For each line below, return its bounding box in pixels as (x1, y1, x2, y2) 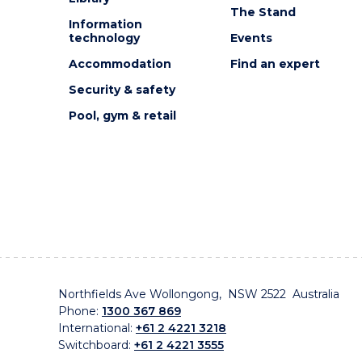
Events (229, 31, 272, 45)
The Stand (229, 5, 296, 19)
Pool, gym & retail (68, 108, 176, 123)
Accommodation (68, 57, 171, 71)
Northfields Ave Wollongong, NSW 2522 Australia (58, 287, 343, 301)
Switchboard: (58, 338, 134, 352)
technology (68, 31, 140, 45)
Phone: (58, 304, 102, 318)
